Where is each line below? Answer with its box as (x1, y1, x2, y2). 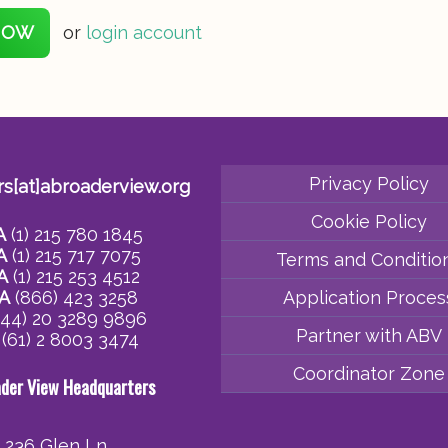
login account (85, 22, 202, 44)
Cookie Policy (311, 210, 428, 232)
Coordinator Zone (293, 362, 446, 384)
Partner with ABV (296, 324, 443, 346)
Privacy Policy (309, 172, 430, 194)
